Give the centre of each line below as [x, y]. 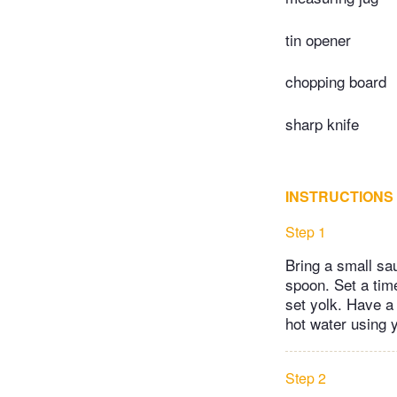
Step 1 [306, 231]
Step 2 [306, 378]
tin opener [318, 39]
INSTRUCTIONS [339, 196]
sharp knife [322, 123]
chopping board [336, 82]
